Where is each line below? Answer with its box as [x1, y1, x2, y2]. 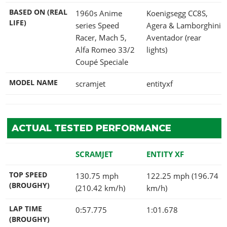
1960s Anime [75, 8, 122, 18]
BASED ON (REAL [9, 7, 67, 17]
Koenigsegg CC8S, [146, 8, 208, 18]
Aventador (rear [146, 32, 201, 43]
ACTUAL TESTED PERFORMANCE [11, 122, 171, 134]
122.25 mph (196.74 [146, 170, 218, 181]
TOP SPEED [9, 170, 47, 179]
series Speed [75, 20, 119, 30]
